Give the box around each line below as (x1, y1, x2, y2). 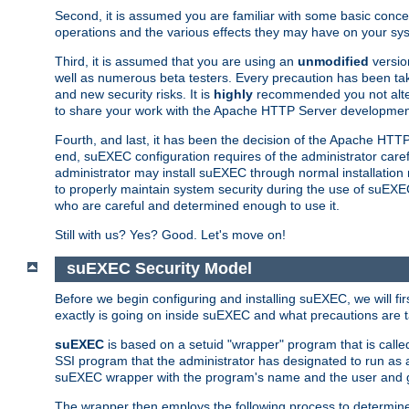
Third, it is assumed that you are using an (55, 53, 298, 68)
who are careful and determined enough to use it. (55, 197, 340, 213)
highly (214, 86, 253, 101)
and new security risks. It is (55, 86, 214, 101)
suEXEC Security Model (66, 259, 252, 278)
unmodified (298, 53, 369, 68)
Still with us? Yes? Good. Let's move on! (55, 226, 286, 242)
